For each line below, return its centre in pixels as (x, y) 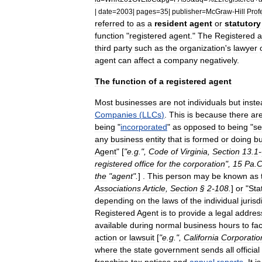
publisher (187, 11)
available (111, 225)
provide (192, 213)
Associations (118, 188)
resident (171, 23)
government (177, 250)
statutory (243, 23)
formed (206, 139)
